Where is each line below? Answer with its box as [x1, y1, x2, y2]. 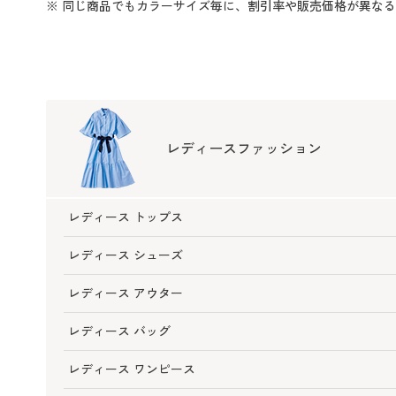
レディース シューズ [68, 247, 183, 264]
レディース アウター [68, 285, 183, 302]
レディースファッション [166, 138, 322, 158]
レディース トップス [68, 209, 183, 226]
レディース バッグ [68, 323, 171, 340]
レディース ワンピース [68, 361, 195, 378]
